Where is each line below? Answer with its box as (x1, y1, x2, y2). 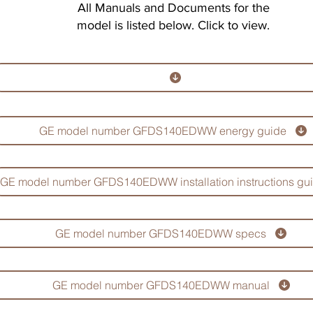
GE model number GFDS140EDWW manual (52, 278, 270, 292)
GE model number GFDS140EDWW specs (55, 226, 266, 240)
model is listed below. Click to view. (77, 18, 270, 32)
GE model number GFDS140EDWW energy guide (39, 124, 286, 138)
